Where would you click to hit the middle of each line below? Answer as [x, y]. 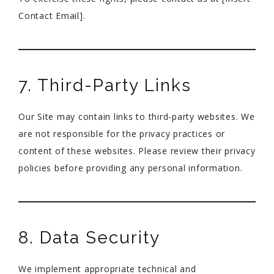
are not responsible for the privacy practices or [122, 134]
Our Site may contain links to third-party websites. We [137, 117]
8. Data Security [89, 238]
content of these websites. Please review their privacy [137, 151]
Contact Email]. [52, 16]
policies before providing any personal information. [131, 168]
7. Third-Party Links [105, 85]
